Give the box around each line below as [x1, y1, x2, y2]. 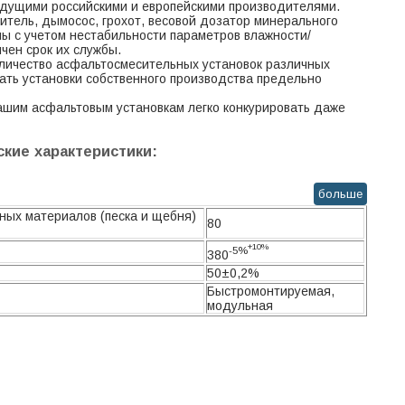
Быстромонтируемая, [207, 284, 334, 298]
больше [318, 187, 363, 201]
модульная [207, 298, 273, 313]
